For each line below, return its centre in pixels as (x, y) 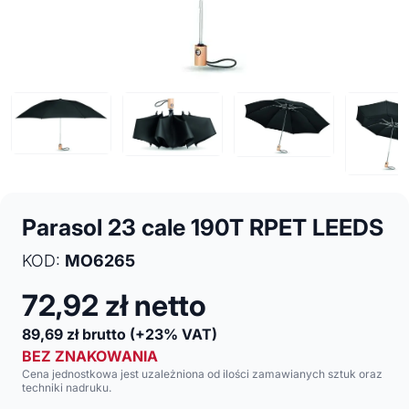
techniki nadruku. (67, 388)
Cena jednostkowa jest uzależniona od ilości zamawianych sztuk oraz (202, 374)
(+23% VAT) (173, 335)
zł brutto (96, 335)
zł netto (156, 306)
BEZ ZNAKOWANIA (90, 357)
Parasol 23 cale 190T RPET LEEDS (203, 228)
